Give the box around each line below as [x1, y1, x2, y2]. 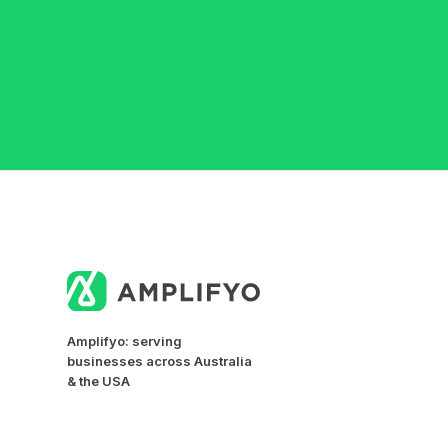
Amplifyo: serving [67, 332, 183, 349]
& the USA [67, 372, 131, 389]
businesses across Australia [67, 352, 253, 369]
